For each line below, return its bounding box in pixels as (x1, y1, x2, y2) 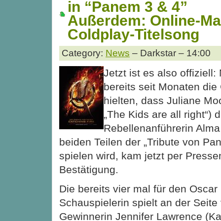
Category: (62, 48, 106, 59)
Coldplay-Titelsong (68, 26, 199, 42)
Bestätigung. (59, 164, 118, 176)
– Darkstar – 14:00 (130, 48, 211, 59)
